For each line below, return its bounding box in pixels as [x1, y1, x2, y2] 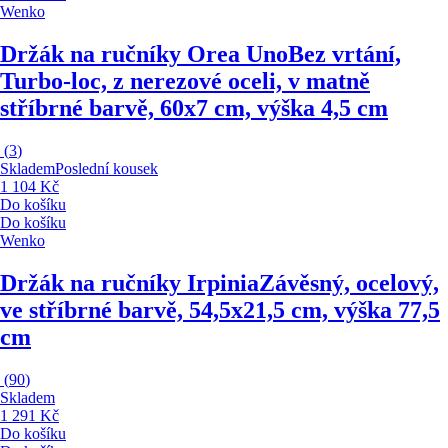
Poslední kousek [55, 159, 158, 177]
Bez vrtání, [288, 40, 401, 67]
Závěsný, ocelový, [259, 269, 439, 296]
